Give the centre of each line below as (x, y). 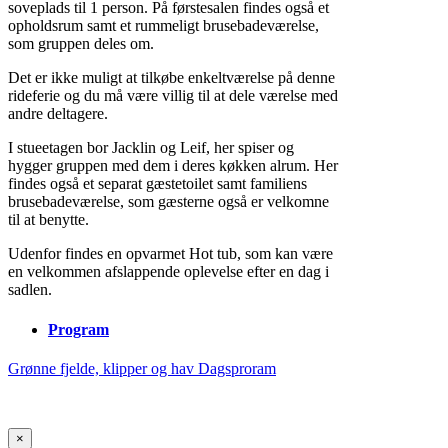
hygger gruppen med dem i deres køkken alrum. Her (173, 166)
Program (78, 329)
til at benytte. (48, 220)
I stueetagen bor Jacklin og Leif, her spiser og (151, 148)
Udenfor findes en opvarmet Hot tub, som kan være (170, 254)
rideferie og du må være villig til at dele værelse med (173, 96)
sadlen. (30, 290)
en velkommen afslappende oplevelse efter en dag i (168, 272)
